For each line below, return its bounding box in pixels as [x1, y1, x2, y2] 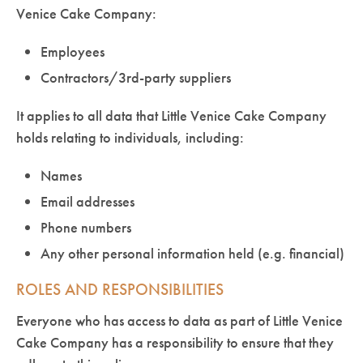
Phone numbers [41, 217, 131, 237]
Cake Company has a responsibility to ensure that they [16, 332, 334, 352]
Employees [41, 41, 105, 61]
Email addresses [41, 191, 135, 211]
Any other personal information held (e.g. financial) [41, 243, 344, 263]
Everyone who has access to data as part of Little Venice [16, 310, 343, 330]
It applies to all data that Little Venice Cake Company [16, 105, 327, 125]
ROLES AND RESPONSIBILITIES [16, 278, 224, 300]
